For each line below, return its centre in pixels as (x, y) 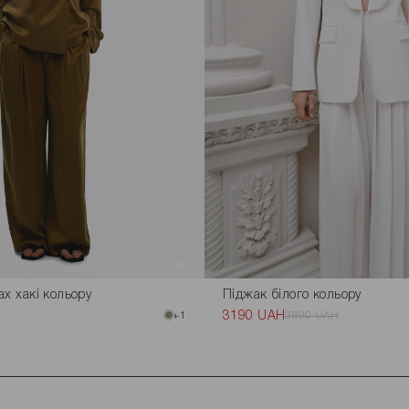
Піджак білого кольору (292, 295)
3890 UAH (312, 315)
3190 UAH (254, 316)
